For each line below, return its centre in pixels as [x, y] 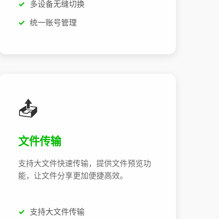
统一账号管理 [54, 22]
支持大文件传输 [57, 212]
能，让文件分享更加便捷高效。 [73, 176]
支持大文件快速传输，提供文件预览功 [85, 164]
